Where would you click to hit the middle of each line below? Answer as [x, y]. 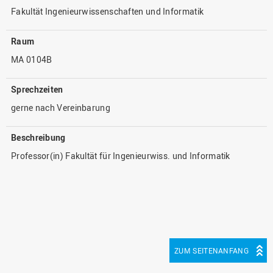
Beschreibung [38, 137]
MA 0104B [32, 59]
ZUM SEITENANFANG [211, 250]
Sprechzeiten [37, 89]
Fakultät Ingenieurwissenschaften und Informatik [108, 11]
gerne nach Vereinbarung [61, 108]
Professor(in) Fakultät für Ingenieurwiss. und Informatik [121, 156]
